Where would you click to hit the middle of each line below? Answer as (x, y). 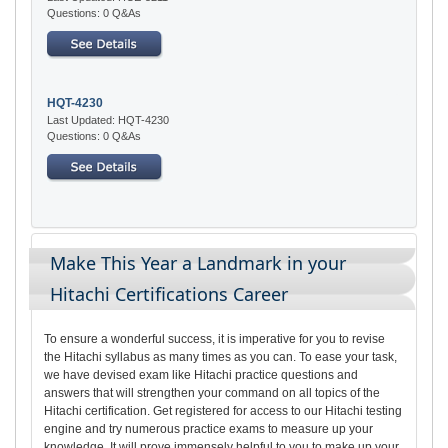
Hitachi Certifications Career (169, 293)
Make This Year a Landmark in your (198, 262)
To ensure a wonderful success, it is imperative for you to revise (214, 338)
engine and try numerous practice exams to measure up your (208, 428)
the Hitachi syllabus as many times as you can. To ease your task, (220, 356)
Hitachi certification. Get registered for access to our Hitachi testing (223, 410)
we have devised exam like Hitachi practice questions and (201, 374)
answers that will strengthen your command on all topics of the (212, 392)
